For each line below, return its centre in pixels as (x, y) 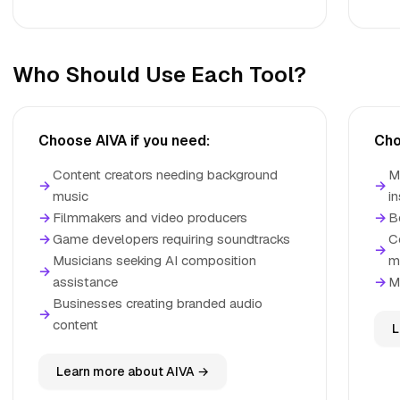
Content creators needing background (165, 175)
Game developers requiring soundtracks (171, 239)
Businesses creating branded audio (158, 303)
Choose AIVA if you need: (124, 141)
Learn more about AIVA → (133, 371)
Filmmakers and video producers (150, 217)
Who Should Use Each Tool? (159, 75)
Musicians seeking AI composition (154, 260)
